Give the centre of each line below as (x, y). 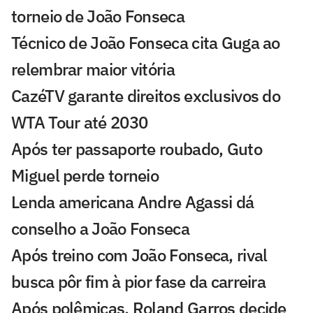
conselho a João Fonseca (100, 228)
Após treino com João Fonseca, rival (139, 255)
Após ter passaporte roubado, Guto (137, 148)
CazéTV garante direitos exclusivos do (146, 95)
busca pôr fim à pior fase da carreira (139, 281)
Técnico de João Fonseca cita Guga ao (146, 42)
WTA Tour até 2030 (80, 122)
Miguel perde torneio (85, 175)
